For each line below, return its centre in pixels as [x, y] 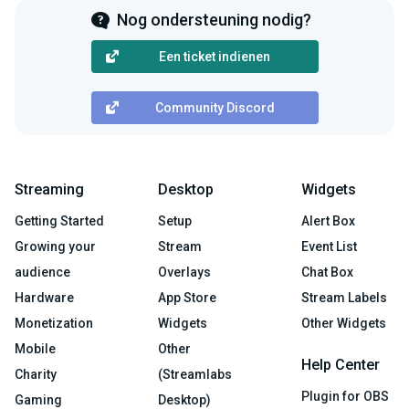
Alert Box [328, 221]
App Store [187, 298]
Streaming [49, 190]
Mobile [35, 349]
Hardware [44, 298]
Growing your [55, 247]
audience [42, 273]
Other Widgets [344, 324]
